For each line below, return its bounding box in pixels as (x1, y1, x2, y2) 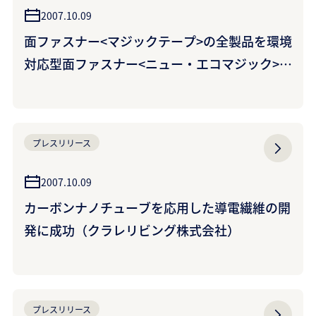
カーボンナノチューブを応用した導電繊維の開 (24, 198, 291, 217)
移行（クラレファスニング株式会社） (24, 77, 240, 95)
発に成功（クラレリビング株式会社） (24, 221, 240, 239)
